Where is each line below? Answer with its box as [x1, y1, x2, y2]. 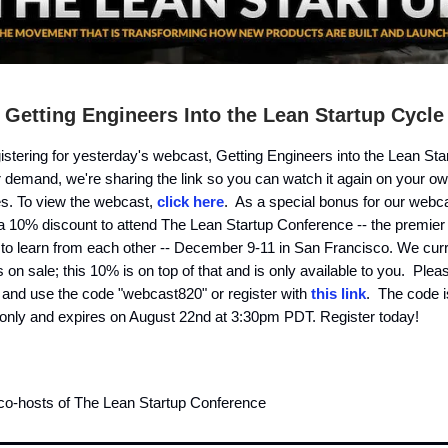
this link [311, 285, 366, 303]
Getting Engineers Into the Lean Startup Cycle [4, 104, 444, 127]
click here [157, 193, 224, 211]
